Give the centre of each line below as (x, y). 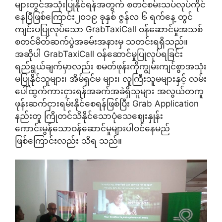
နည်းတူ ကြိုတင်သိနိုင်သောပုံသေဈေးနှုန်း (89, 116)
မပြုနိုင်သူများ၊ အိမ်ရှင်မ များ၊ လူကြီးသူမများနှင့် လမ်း (111, 79)
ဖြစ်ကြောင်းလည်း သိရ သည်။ (68, 140)
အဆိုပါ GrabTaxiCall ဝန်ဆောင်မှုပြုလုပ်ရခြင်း (99, 54)
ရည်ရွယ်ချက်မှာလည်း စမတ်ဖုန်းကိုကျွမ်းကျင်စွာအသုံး (111, 66)
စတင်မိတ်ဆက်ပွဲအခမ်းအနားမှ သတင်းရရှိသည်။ (101, 41)
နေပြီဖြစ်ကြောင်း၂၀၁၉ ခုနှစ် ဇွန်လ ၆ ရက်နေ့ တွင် (104, 17)
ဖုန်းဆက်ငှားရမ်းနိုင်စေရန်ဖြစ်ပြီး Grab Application (107, 103)
